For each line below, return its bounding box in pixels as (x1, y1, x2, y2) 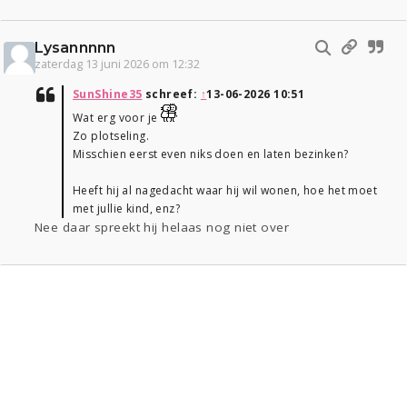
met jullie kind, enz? (73, 201, 181, 217)
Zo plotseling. (73, 128, 150, 144)
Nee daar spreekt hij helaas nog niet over (35, 219, 290, 236)
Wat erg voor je (73, 110, 162, 126)
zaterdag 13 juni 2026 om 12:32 (35, 56, 200, 73)
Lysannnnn (35, 39, 115, 57)
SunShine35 (73, 86, 143, 103)
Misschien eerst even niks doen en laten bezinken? (73, 146, 349, 163)
